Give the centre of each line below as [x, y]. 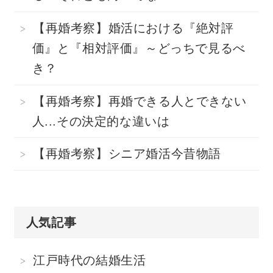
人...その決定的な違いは [101, 121]
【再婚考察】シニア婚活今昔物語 [127, 154]
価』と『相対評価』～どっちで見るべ [139, 48]
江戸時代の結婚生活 [90, 260]
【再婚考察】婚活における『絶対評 [133, 28]
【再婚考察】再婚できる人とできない [140, 101]
